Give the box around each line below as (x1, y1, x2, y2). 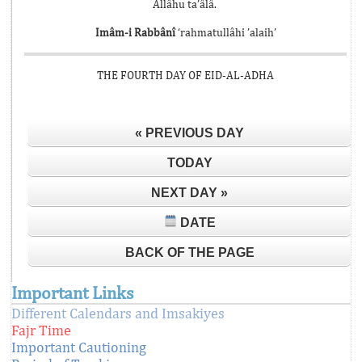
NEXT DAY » (151, 186, 228, 200)
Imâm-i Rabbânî (95, 26, 175, 39)
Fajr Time (11, 322, 71, 339)
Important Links (11, 282, 133, 303)
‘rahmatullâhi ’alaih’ (177, 26, 276, 39)
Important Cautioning (11, 339, 146, 356)
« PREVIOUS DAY (135, 126, 244, 140)
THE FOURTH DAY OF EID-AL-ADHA (97, 69, 274, 82)
